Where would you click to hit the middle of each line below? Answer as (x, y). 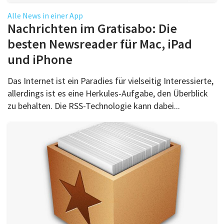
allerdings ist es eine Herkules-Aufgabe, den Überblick (108, 93)
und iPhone (40, 59)
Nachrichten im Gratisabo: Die (92, 28)
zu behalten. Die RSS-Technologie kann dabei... (94, 105)
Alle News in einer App (45, 15)
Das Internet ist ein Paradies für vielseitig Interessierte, (110, 80)
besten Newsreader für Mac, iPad (100, 43)
